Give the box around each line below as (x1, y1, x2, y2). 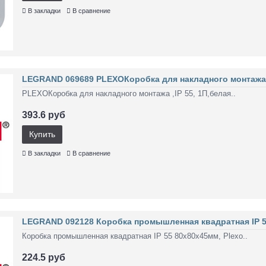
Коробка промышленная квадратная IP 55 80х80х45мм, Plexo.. (22, 232, 248, 240)
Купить (29, 129, 55, 139)
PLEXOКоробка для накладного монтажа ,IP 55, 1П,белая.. (22, 89, 236, 98)
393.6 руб (22, 110, 65, 120)
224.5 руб (22, 252, 65, 262)
